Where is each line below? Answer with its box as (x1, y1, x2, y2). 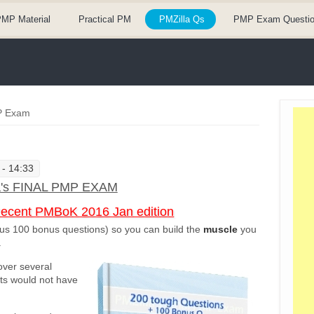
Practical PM (78, 13, 132, 25)
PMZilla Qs (159, 13, 205, 25)
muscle (203, 224, 240, 235)
